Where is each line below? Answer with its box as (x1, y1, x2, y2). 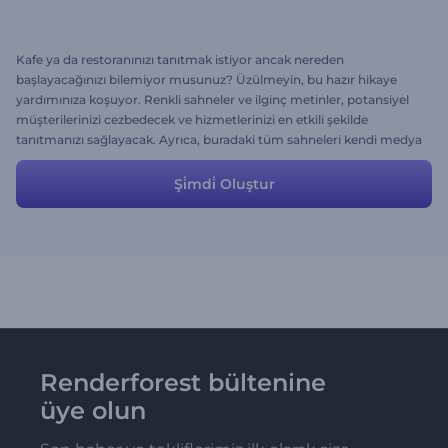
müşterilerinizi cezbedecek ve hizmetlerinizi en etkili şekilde (16, 112, 368, 127)
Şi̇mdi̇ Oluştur (173, 175, 275, 193)
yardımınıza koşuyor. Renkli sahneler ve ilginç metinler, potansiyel (16, 92, 409, 107)
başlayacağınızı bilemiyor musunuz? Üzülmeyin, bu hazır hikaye (16, 72, 397, 87)
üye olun (40, 396, 146, 425)
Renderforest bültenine (40, 368, 326, 397)
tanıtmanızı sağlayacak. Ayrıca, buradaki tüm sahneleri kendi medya (16, 132, 422, 147)
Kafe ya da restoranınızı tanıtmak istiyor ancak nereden (16, 52, 344, 67)
